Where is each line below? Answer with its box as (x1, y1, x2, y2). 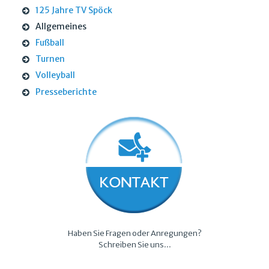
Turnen (35, 53, 65, 65)
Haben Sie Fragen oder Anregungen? (67, 228, 202, 238)
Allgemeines (35, 21, 86, 32)
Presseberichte (35, 86, 97, 97)
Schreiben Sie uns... (98, 239, 171, 250)
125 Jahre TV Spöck (35, 5, 112, 16)
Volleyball (35, 70, 75, 81)
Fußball (35, 37, 64, 49)
